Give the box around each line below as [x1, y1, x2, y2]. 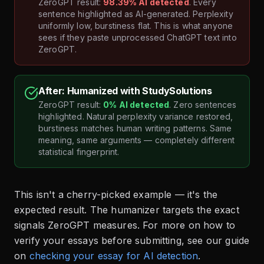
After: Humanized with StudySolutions [38, 85, 212, 97]
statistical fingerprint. [38, 147, 120, 157]
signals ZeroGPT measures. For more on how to [14, 219, 236, 232]
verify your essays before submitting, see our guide [14, 235, 250, 247]
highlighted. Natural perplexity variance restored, [38, 111, 233, 122]
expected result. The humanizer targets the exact [14, 204, 239, 216]
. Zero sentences [169, 100, 237, 110]
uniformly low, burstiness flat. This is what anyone [38, 21, 233, 31]
